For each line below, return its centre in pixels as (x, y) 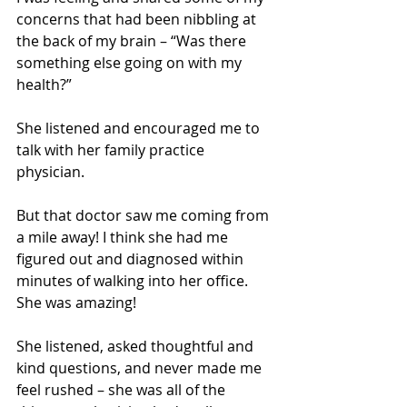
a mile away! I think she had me (124, 238)
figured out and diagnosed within (132, 259)
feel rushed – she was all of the (123, 390)
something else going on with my (131, 63)
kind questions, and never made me (141, 368)
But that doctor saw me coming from (144, 216)
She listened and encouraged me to (140, 129)
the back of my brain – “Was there (133, 41)
